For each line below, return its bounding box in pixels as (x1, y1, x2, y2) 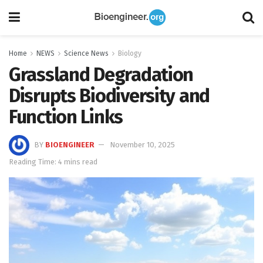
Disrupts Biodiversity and (9, 85, 210, 107)
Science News (64, 49, 109, 58)
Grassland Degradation (9, 63, 194, 86)
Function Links (9, 106, 123, 128)
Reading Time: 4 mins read (9, 157, 97, 166)
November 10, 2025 (110, 140, 175, 149)
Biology (118, 49, 141, 58)
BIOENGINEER (45, 140, 95, 149)
